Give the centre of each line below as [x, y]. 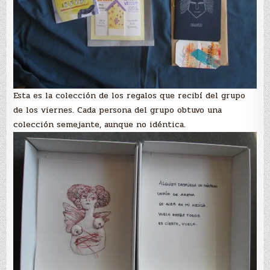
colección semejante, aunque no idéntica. [100, 124]
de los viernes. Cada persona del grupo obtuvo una [118, 110]
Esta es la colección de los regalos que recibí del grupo [130, 95]
